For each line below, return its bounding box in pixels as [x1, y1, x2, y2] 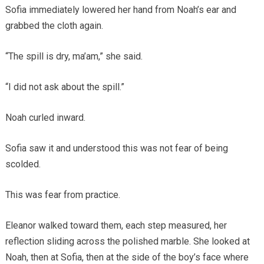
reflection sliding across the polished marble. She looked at [5, 235, 250, 247]
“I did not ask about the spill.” [5, 81, 124, 93]
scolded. [5, 158, 41, 170]
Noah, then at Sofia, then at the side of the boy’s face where [5, 251, 249, 263]
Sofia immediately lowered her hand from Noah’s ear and [5, 4, 236, 15]
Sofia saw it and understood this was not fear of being [5, 142, 228, 154]
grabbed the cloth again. [5, 19, 103, 31]
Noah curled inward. [5, 111, 85, 123]
